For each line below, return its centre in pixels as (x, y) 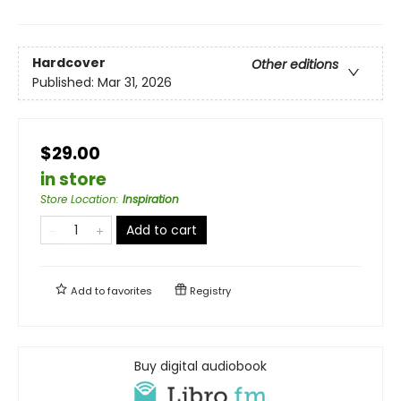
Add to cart (162, 230)
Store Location (78, 199)
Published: (65, 82)
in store (73, 179)
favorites (130, 290)
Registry (209, 290)
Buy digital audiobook (200, 366)
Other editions (295, 64)
